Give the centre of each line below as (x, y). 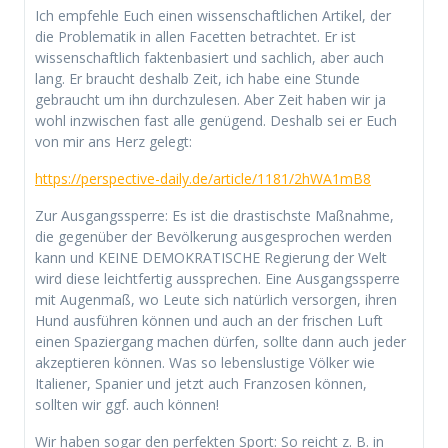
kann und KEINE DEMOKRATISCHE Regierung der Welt (211, 257)
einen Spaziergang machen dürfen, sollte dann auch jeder (220, 341)
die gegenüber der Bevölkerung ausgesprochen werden (213, 236)
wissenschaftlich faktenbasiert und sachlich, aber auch (209, 57)
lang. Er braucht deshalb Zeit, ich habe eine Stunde (197, 78)
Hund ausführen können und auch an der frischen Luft (209, 320)
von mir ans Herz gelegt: (113, 141)
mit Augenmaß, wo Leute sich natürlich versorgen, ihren (216, 299)
